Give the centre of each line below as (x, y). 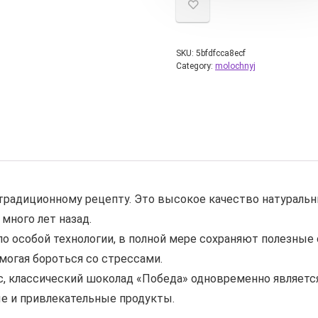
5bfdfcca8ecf (221, 53)
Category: (196, 66)
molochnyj (235, 66)
